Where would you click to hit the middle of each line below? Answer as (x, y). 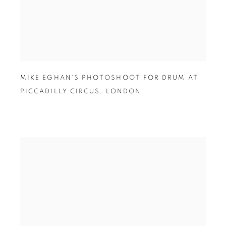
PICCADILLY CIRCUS (60, 92)
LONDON (123, 92)
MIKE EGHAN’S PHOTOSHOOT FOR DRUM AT (109, 78)
